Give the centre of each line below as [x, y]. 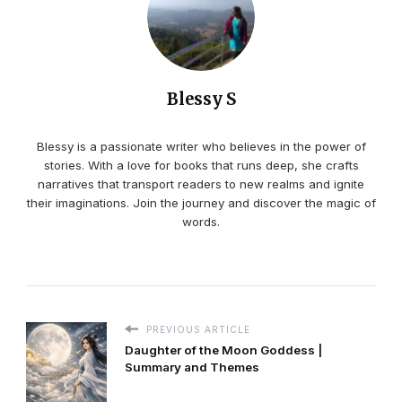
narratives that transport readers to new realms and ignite [201, 184]
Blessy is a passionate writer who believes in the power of [201, 146]
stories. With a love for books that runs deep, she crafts [201, 165]
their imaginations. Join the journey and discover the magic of [201, 202]
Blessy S [201, 99]
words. [201, 221]
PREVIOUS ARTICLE [197, 329]
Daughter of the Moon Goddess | [223, 350]
